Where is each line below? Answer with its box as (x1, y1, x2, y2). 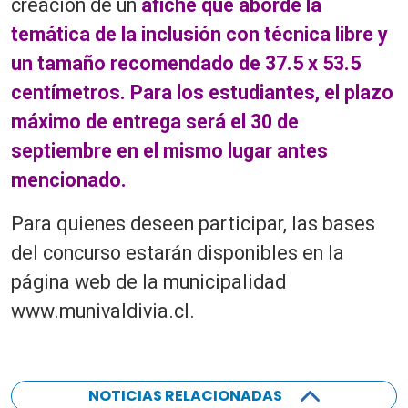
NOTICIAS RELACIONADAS (88, 384, 282, 406)
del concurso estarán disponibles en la (11, 240, 344, 264)
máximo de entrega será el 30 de (11, 109, 299, 133)
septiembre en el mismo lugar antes (11, 138, 328, 162)
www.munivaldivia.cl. (11, 299, 195, 322)
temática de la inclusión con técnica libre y (11, 22, 388, 46)
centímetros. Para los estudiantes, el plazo (11, 80, 393, 104)
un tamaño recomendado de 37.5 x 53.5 (11, 51, 361, 75)
